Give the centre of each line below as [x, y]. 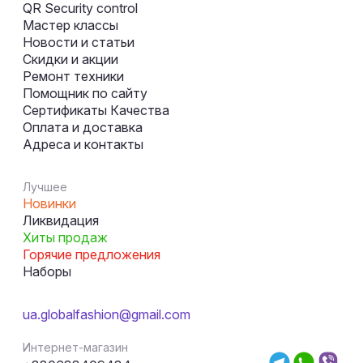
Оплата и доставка [83, 127]
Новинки [49, 203]
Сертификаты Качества [96, 110]
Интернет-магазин [75, 347]
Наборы [47, 271]
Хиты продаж [65, 237]
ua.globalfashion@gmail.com [107, 314]
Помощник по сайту [85, 93]
